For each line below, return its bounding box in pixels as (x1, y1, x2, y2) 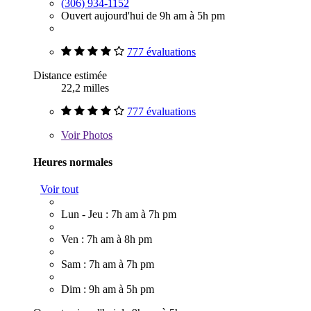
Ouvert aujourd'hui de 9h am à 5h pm (61, 9, 225, 22)
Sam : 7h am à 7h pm (61, 258, 154, 271)
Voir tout (40, 183, 78, 196)
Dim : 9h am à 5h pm (61, 283, 154, 296)
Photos (80, 128, 112, 141)
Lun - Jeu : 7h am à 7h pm (61, 208, 176, 221)
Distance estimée (33, 69, 107, 81)
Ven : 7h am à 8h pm (61, 233, 152, 246)
